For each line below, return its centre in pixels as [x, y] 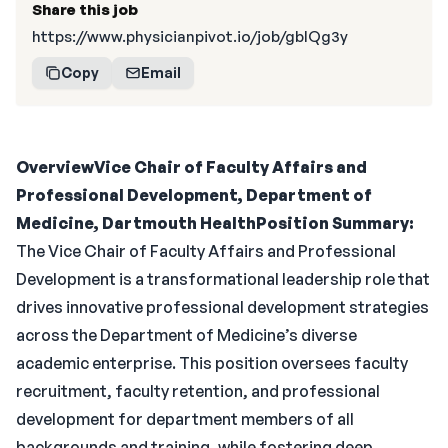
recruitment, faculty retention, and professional [198, 391]
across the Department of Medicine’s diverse [186, 335]
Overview [55, 167]
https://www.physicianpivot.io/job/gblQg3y [190, 36]
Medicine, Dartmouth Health [136, 223]
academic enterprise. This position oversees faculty [212, 363]
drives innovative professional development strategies [222, 307]
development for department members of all [185, 419]
